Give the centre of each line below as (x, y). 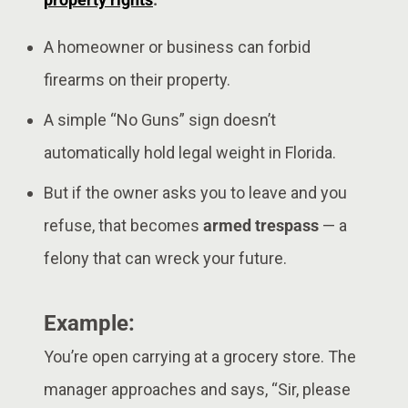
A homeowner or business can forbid (177, 46)
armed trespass (261, 225)
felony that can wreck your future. (165, 258)
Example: (89, 323)
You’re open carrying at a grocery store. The (200, 356)
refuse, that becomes (123, 225)
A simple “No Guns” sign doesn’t (160, 119)
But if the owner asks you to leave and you (195, 192)
